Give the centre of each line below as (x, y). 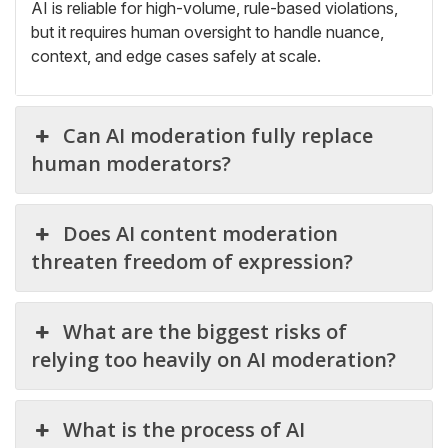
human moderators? (131, 163)
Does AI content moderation (201, 233)
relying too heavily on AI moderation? (213, 359)
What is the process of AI (184, 429)
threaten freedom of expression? (192, 261)
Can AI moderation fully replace (218, 135)
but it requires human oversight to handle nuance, (207, 32)
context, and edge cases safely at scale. (176, 56)
